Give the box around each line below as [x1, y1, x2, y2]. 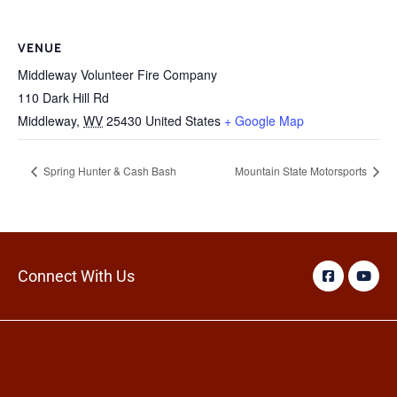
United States [145, 112, 221, 130]
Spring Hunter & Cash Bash [41, 163, 176, 179]
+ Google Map [224, 112, 304, 130]
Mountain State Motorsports [235, 163, 370, 179]
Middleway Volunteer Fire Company [18, 66, 217, 84]
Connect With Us [18, 266, 135, 285]
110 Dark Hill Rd [18, 89, 109, 107]
